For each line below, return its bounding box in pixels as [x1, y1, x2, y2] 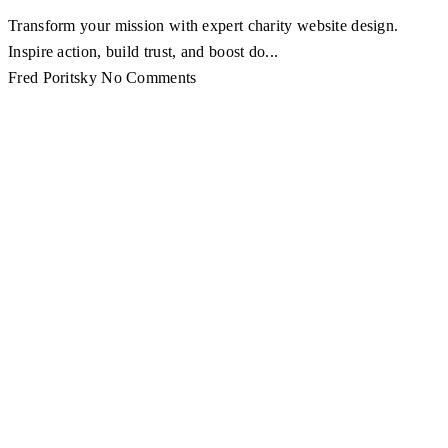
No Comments [101, 69, 197, 86]
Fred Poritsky [8, 69, 97, 86]
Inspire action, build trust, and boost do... [8, 43, 279, 60]
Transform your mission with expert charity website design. [8, 17, 399, 34]
